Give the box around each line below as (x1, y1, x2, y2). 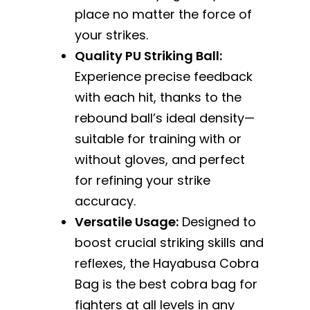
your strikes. (74, 26, 148, 44)
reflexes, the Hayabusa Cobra (74, 255, 259, 273)
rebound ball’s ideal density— (74, 109, 255, 127)
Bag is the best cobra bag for (74, 275, 257, 293)
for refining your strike (74, 172, 210, 190)
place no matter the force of (74, 6, 252, 24)
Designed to (178, 213, 256, 231)
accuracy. (74, 192, 136, 210)
